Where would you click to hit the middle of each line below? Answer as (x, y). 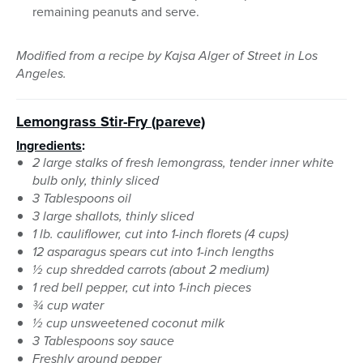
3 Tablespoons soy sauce (103, 341)
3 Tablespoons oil (82, 199)
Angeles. (41, 74)
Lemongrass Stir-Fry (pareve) (111, 122)
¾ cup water (68, 305)
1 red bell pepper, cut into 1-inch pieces (142, 288)
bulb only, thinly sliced (96, 181)
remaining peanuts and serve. (116, 12)
